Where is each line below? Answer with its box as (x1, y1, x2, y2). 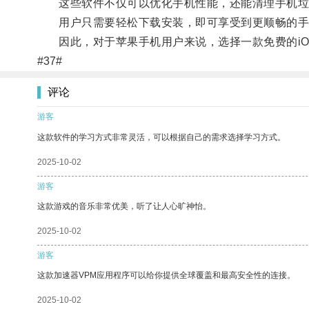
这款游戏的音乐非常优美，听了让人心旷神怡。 (37, 201, 211, 211)
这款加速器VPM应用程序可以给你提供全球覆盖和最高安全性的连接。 (37, 270, 295, 280)
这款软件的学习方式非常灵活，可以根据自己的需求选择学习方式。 (37, 132, 286, 142)
